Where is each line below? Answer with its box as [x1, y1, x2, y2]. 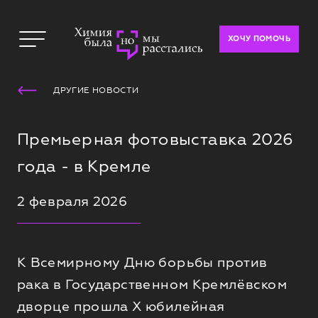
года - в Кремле [16, 157, 151, 176]
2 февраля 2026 [16, 193, 128, 209]
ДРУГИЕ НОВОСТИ [53, 85, 139, 96]
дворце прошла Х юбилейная [16, 297, 225, 314]
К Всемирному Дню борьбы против [16, 253, 268, 270]
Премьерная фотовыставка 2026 [16, 130, 294, 149]
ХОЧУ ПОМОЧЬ [227, 33, 290, 44]
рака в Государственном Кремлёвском [16, 275, 287, 292]
